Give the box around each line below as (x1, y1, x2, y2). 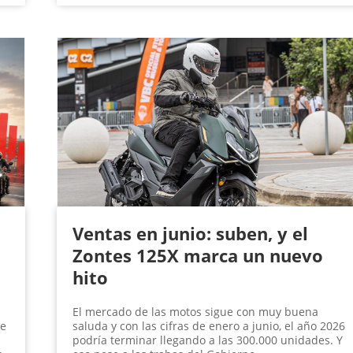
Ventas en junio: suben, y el (72, 221, 308, 246)
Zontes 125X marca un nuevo (72, 243, 323, 268)
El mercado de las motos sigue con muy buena (72, 304, 318, 320)
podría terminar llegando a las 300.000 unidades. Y (72, 333, 343, 348)
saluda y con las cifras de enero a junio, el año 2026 (72, 318, 345, 334)
